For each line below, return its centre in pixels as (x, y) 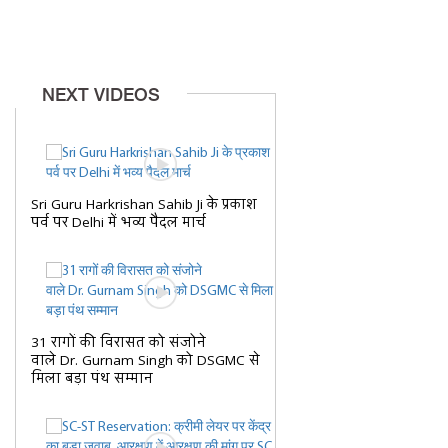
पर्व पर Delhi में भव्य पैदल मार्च (118, 223)
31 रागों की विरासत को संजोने (118, 343)
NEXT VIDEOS (101, 95)
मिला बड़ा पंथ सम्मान (92, 379)
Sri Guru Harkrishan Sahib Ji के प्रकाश (144, 205)
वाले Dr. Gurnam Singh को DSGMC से (145, 361)
